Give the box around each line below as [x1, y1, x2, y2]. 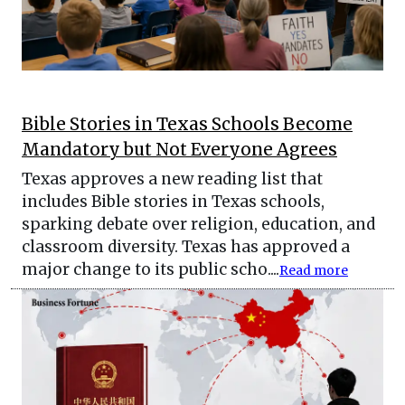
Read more [279, 263, 348, 279]
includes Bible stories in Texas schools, [22, 192, 325, 212]
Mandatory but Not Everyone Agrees [22, 139, 337, 161]
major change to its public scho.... [22, 259, 279, 280]
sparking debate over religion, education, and [22, 214, 375, 235]
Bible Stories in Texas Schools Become [22, 114, 353, 136]
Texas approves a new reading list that [22, 169, 323, 190]
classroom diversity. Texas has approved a [22, 237, 350, 258]
